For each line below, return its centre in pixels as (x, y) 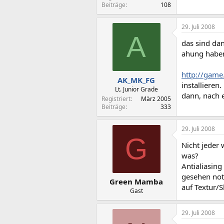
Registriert (116, 98)
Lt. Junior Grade (136, 89)
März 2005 (156, 98)
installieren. (201, 85)
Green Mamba (136, 181)
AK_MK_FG (136, 80)
